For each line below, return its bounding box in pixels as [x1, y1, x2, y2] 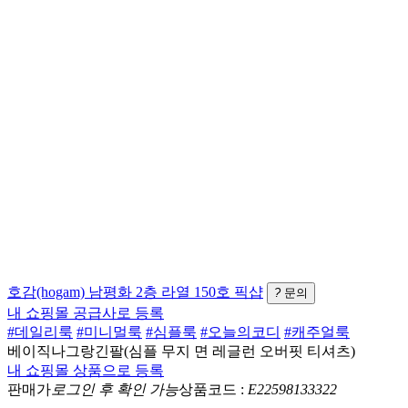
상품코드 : [178, 381, 248, 397]
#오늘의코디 [200, 323, 280, 340]
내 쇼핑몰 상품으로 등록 [7, 362, 164, 378]
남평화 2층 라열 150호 [85, 283, 234, 300]
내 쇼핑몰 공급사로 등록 [7, 304, 164, 321]
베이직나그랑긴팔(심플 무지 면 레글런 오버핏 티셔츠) [7, 342, 355, 359]
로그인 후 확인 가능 [51, 381, 178, 397]
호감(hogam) [7, 283, 85, 300]
